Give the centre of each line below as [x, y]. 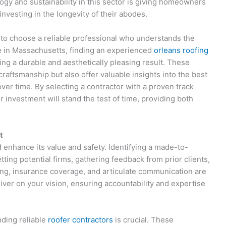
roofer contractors [80, 220]
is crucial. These [143, 220]
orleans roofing [181, 50]
